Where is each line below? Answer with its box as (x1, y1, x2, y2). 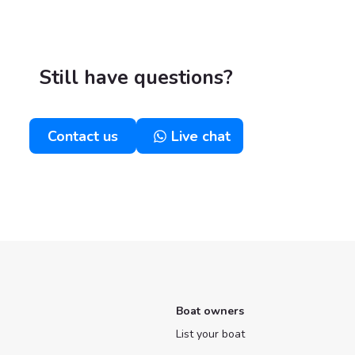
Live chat (170, 126, 231, 146)
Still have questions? (40, 64, 233, 91)
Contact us (48, 126, 118, 146)
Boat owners (175, 303, 244, 319)
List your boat (175, 326, 245, 342)
